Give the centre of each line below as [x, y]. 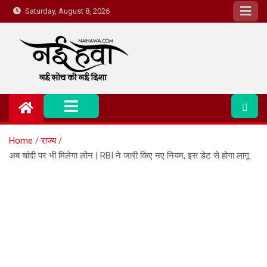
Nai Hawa [54, 97]
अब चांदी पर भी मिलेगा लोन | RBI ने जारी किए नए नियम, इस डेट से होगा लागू [129, 156]
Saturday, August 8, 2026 [66, 11]
